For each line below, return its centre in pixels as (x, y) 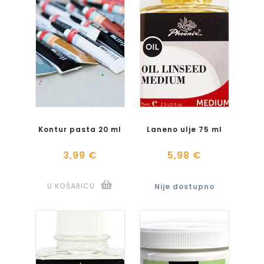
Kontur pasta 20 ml (80, 129)
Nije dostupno (184, 187)
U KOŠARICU (71, 186)
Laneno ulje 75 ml (184, 129)
